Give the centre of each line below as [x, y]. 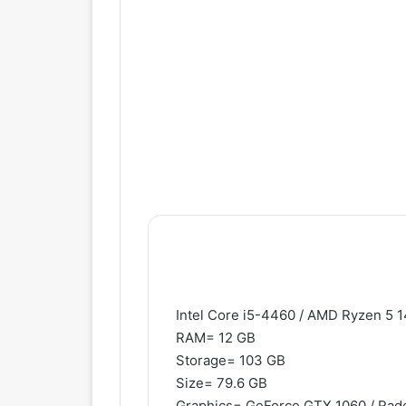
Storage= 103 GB [231, 361]
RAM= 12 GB [216, 338]
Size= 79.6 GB [222, 383]
